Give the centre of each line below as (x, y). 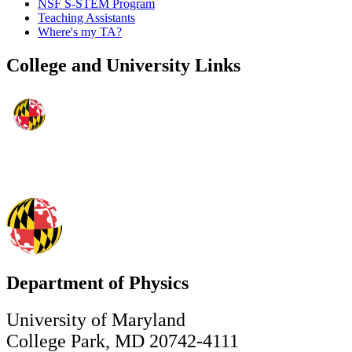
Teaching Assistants (86, 18)
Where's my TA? (80, 32)
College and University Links (123, 66)
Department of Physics (97, 282)
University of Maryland (96, 319)
